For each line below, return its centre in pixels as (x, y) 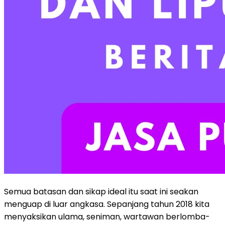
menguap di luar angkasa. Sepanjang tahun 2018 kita (107, 204)
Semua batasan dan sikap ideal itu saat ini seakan (101, 191)
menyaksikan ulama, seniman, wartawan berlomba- (107, 216)
